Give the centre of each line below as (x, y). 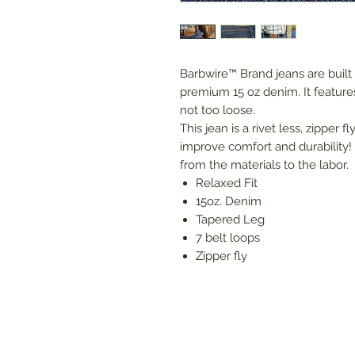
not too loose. (218, 111)
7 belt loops (228, 238)
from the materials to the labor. (264, 165)
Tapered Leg (230, 220)
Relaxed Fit (227, 183)
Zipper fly (221, 256)
